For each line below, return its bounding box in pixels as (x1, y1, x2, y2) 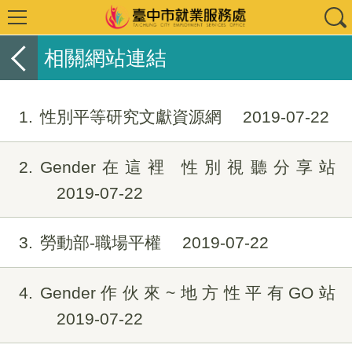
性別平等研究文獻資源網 (39, 108, 226, 126)
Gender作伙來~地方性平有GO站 (39, 283, 335, 302)
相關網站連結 (43, 46, 167, 70)
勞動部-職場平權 (39, 233, 166, 252)
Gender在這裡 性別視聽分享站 (39, 157, 335, 176)
